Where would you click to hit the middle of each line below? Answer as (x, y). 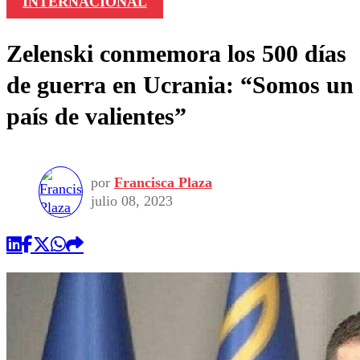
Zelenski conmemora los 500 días (176, 54)
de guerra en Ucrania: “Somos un (180, 85)
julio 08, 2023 (132, 201)
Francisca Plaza (163, 183)
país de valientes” (96, 117)
